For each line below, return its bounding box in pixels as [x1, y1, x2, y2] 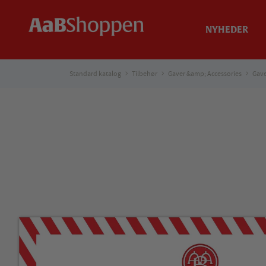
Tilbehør [132, 69, 157, 78]
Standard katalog [69, 69, 121, 78]
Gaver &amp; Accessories [168, 69, 242, 78]
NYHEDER [205, 26, 248, 34]
